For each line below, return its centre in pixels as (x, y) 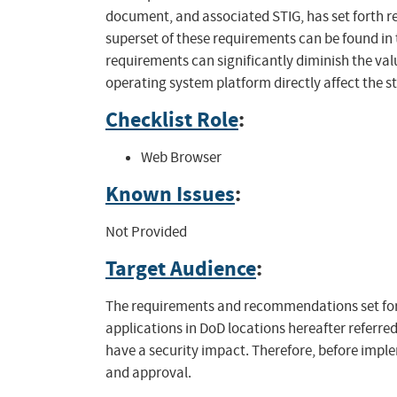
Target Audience (180, 269)
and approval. (148, 373)
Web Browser (181, 158)
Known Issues (170, 195)
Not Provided (146, 232)
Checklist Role (171, 120)
